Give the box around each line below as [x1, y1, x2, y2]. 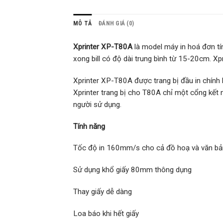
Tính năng [73, 121, 105, 131]
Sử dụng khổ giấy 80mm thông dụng [73, 165, 192, 175]
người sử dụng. [73, 100, 121, 109]
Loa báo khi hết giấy [73, 209, 139, 218]
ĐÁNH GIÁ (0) [99, 19, 134, 27]
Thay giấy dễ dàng [73, 187, 132, 196]
